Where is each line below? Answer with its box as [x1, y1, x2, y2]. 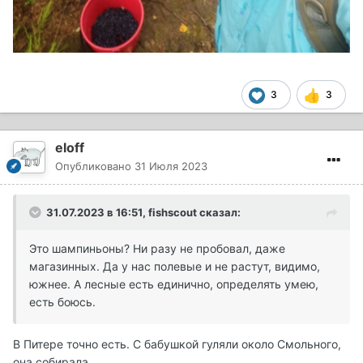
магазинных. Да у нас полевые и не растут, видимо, [29, 258, 320, 273]
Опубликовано [55, 159, 135, 173]
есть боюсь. [29, 294, 96, 309]
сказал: [197, 205, 241, 219]
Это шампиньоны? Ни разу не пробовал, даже [29, 241, 285, 255]
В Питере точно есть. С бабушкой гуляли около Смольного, [13, 336, 341, 351]
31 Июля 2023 [135, 159, 207, 173]
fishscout [148, 205, 197, 219]
